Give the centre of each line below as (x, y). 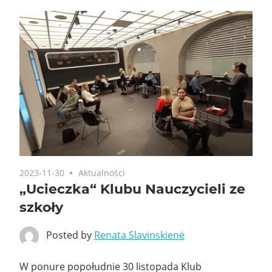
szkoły (41, 207)
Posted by (70, 235)
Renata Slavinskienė (139, 235)
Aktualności (102, 172)
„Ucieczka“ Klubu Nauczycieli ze (132, 189)
